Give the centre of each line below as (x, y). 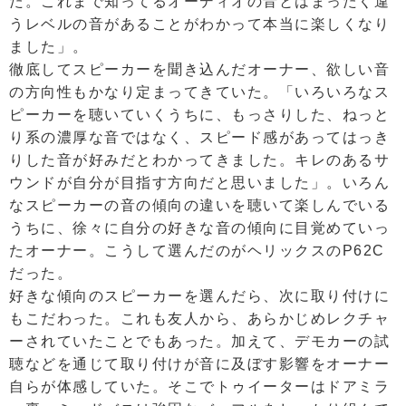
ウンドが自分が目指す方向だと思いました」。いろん (199, 183)
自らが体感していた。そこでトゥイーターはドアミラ (199, 387)
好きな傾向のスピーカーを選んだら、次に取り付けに (199, 296)
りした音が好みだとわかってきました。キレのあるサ (199, 160)
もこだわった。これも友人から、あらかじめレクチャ (199, 319)
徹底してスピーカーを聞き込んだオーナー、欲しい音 (199, 70)
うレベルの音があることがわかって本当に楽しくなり (199, 24)
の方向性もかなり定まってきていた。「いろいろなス (199, 92)
